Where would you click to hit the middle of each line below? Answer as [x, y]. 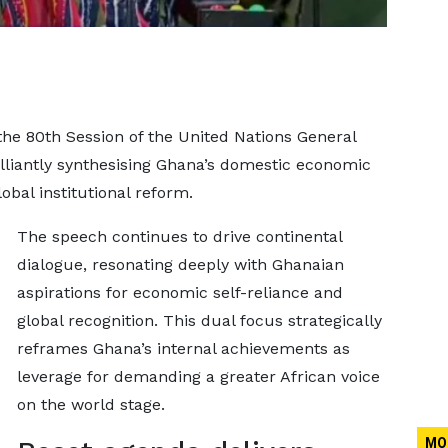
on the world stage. [90, 404]
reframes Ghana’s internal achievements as [183, 348]
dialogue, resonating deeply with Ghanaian [180, 264]
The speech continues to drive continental [179, 236]
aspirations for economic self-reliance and [179, 292]
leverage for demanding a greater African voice [198, 376]
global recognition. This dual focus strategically [199, 320]
